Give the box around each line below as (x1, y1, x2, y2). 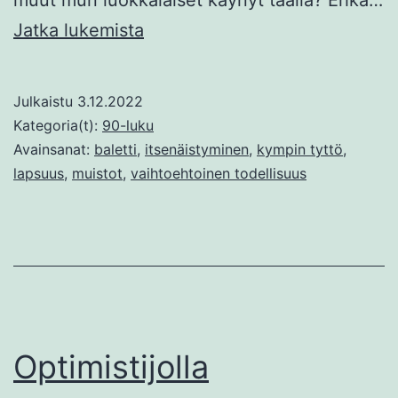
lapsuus (13, 163, 64, 182)
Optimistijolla (13, 346, 209, 386)
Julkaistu (13, 92, 77, 110)
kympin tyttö (257, 139, 343, 158)
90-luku (102, 115, 154, 134)
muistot (72, 163, 123, 182)
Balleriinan (143, 18, 230, 40)
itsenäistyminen (145, 139, 249, 158)
